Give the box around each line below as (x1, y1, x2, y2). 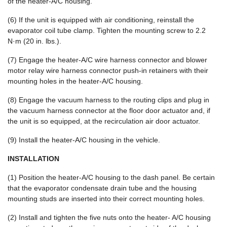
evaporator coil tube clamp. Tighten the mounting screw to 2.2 (8, 26, 206, 34)
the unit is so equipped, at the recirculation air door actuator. (8, 117, 200, 125)
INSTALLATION (8, 155, 59, 163)
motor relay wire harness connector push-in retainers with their (8, 66, 208, 74)
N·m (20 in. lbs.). (8, 37, 61, 45)
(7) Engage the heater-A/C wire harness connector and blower (8, 56, 207, 64)
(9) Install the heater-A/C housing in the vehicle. (8, 136, 160, 144)
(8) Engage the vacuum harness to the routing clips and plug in (8, 96, 209, 104)
